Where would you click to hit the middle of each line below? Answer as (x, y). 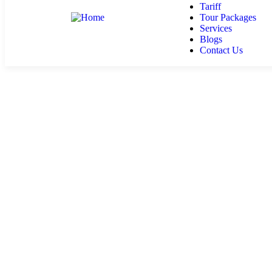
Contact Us (221, 50)
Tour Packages (228, 17)
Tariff (210, 6)
